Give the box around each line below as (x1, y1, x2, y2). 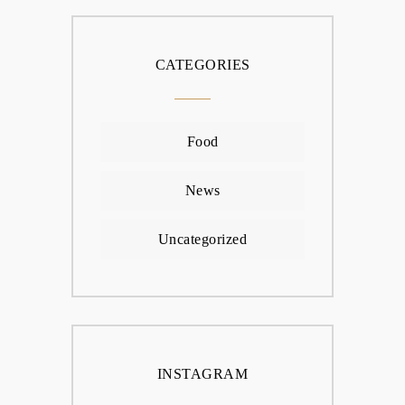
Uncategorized (157, 231, 248, 247)
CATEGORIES (155, 57, 250, 72)
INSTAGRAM (156, 366, 249, 381)
